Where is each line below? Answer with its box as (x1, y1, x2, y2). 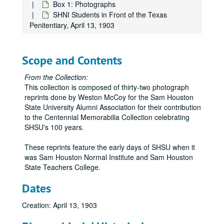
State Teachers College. (24, 162, 100, 172)
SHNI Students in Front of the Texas (53, 9, 167, 19)
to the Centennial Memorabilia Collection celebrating (24, 112, 189, 122)
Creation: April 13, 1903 (22, 200, 97, 210)
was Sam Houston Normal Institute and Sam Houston (24, 152, 193, 162)
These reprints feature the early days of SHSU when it (24, 142, 195, 152)
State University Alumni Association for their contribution (24, 102, 201, 112)
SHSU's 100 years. (24, 122, 84, 132)
